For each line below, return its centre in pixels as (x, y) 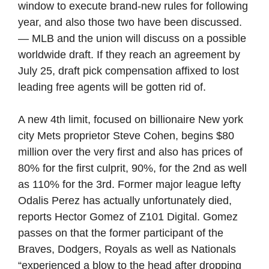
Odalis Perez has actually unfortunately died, (125, 201)
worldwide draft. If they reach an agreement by (129, 55)
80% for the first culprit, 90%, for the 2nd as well (132, 168)
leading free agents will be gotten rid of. (112, 87)
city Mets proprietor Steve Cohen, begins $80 (126, 136)
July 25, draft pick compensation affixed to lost (128, 71)
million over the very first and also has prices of (130, 152)
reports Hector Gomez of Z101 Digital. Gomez (128, 217)
